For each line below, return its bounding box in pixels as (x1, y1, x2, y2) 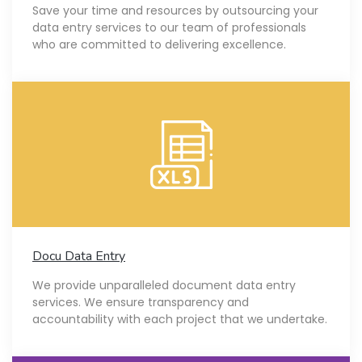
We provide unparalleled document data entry (32, 276, 296, 293)
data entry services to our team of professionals (32, 19, 306, 36)
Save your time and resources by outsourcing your (32, 2, 318, 19)
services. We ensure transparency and (32, 293, 249, 310)
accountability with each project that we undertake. (32, 310, 327, 327)
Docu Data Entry (32, 246, 125, 265)
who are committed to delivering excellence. (32, 36, 286, 53)
